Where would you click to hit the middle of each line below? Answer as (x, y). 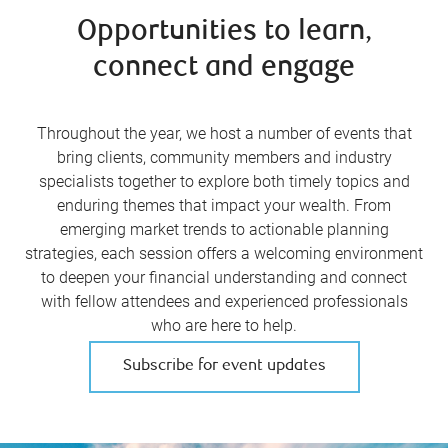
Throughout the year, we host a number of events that (224, 134)
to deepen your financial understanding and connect (224, 278)
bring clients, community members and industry (224, 158)
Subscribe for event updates (224, 367)
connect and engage (224, 69)
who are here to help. (224, 326)
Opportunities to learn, (224, 33)
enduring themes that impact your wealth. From (224, 206)
